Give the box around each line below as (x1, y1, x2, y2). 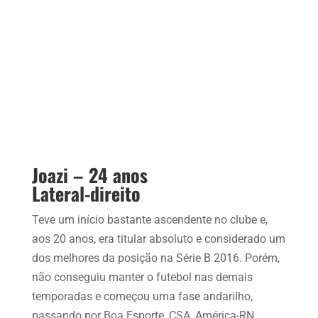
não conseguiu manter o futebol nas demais (31, 270, 253, 284)
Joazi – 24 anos (31, 160, 148, 189)
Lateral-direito (31, 179, 141, 207)
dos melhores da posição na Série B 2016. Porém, (31, 251, 280, 265)
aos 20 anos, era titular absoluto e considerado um (31, 231, 285, 246)
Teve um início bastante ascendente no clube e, (31, 212, 268, 226)
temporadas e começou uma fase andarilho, (31, 289, 253, 303)
